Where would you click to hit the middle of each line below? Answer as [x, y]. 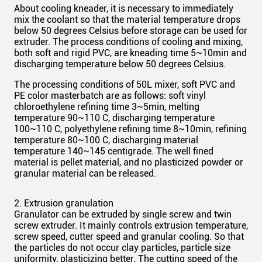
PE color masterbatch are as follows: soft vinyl [110, 96]
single [154, 214]
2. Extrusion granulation [64, 203]
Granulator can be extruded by [78, 214]
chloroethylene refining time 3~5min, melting [107, 107]
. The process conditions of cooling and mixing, [145, 42]
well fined [194, 151]
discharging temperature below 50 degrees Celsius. [120, 64]
